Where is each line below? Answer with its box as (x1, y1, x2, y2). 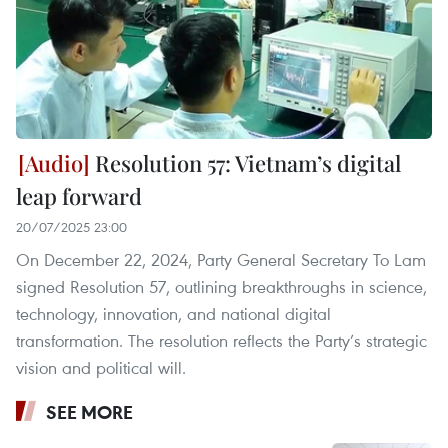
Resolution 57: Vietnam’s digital (90, 147, 401, 178)
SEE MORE (46, 399, 133, 424)
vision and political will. (16, 355, 186, 379)
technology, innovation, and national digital (16, 301, 331, 325)
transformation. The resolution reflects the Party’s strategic (16, 328, 427, 352)
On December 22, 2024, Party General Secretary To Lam (16, 247, 426, 271)
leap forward (16, 180, 142, 211)
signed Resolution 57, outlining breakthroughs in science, (16, 274, 427, 298)
